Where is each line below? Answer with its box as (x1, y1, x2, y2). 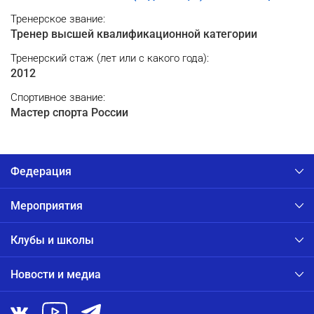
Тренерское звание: (11, 13, 105, 25)
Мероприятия (11, 198, 83, 212)
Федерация (11, 164, 71, 178)
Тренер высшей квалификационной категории (11, 27, 257, 41)
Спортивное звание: (11, 91, 105, 104)
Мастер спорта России (11, 106, 128, 119)
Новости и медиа (11, 267, 101, 281)
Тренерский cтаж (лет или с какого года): (11, 52, 209, 64)
